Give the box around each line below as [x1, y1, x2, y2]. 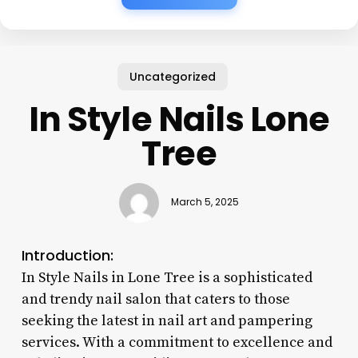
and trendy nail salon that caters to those [21, 289, 290, 308]
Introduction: [21, 245, 113, 265]
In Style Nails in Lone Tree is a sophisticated [21, 268, 312, 287]
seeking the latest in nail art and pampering [21, 311, 312, 330]
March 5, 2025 [170, 196, 239, 209]
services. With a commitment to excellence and [21, 332, 332, 352]
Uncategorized [129, 68, 217, 85]
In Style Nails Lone [28, 95, 330, 143]
